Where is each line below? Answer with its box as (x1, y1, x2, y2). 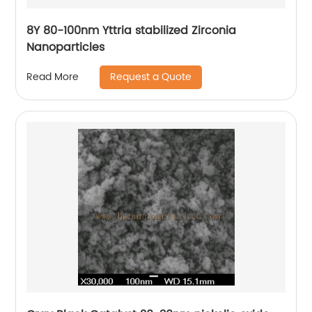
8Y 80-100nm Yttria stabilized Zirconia (26, 21, 237, 40)
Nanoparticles (26, 38, 105, 56)
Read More (26, 69, 79, 86)
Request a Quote (110, 68, 192, 85)
